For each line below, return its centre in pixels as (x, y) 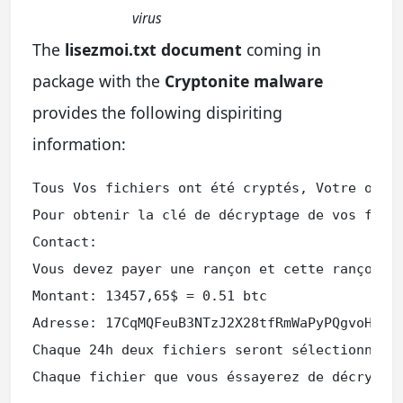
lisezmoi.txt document (153, 49)
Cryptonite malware (244, 81)
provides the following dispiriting (157, 112)
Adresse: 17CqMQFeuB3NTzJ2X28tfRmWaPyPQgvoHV (206, 322)
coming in (282, 49)
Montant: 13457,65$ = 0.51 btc (150, 296)
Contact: (65, 242)
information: (79, 143)
